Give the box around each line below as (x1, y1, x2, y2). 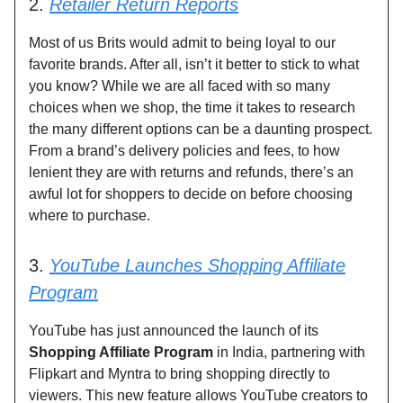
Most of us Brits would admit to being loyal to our (29, 35, 336, 51)
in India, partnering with (213, 345, 365, 361)
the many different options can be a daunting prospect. (29, 121, 372, 138)
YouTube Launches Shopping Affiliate (49, 255, 345, 276)
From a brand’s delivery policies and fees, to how (29, 143, 340, 159)
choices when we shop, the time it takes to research (29, 100, 355, 116)
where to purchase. (29, 208, 150, 224)
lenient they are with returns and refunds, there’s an (29, 165, 354, 181)
